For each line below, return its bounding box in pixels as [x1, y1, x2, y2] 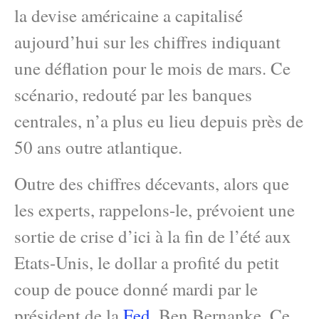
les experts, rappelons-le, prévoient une [14, 198, 295, 222]
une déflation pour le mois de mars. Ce [14, 56, 291, 80]
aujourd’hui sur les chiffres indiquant [14, 30, 281, 53]
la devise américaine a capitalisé [14, 4, 243, 27]
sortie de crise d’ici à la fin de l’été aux [14, 224, 291, 249]
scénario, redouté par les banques [14, 83, 252, 106]
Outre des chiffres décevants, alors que [14, 172, 289, 196]
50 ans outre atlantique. [14, 135, 182, 159]
